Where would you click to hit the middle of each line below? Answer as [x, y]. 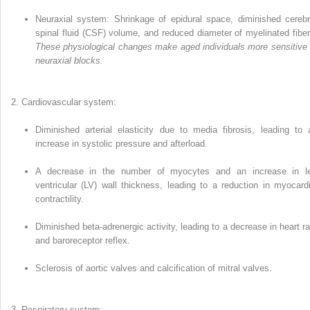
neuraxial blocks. [69, 61]
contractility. [60, 199]
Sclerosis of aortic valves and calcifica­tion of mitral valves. [154, 268]
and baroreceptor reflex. [83, 241]
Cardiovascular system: [69, 102]
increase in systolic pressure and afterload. [121, 144]
